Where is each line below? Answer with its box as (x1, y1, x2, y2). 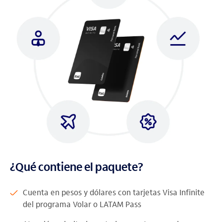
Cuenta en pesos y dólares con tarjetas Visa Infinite (23, 188, 205, 198)
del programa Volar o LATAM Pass (23, 200, 141, 210)
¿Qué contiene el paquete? (10, 160, 143, 174)
